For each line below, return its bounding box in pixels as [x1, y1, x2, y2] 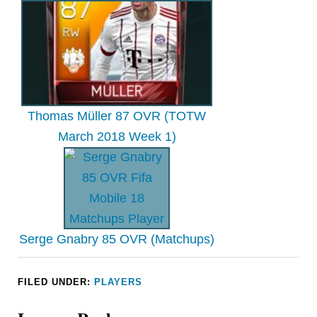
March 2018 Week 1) [57, 129, 176, 144]
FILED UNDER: [18, 277, 95, 288]
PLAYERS [94, 277, 143, 288]
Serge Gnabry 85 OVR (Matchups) [19, 232, 215, 247]
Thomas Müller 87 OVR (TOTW [28, 109, 207, 124]
